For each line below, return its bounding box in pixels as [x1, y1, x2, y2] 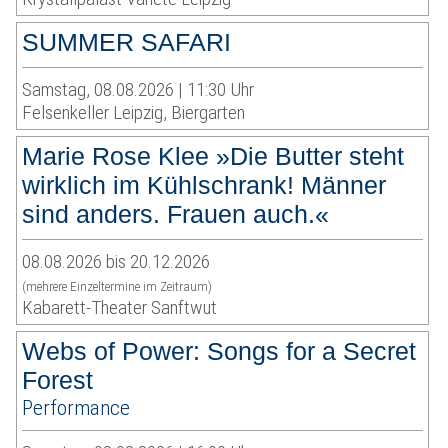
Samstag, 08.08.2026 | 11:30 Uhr [22, 78, 255, 102]
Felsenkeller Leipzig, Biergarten [22, 101, 246, 125]
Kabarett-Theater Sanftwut [22, 296, 218, 320]
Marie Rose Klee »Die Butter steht [22, 142, 405, 171]
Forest [22, 366, 94, 395]
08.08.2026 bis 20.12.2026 [22, 250, 211, 274]
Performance [22, 395, 131, 421]
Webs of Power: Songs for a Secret [22, 337, 417, 366]
